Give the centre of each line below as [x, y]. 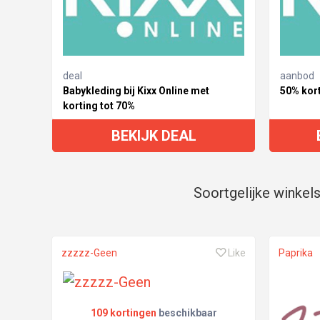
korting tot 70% [99, 106]
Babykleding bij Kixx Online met [136, 91]
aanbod [297, 76]
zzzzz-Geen [89, 253]
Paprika [295, 253]
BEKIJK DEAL [154, 136]
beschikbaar [187, 313]
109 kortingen [123, 313]
